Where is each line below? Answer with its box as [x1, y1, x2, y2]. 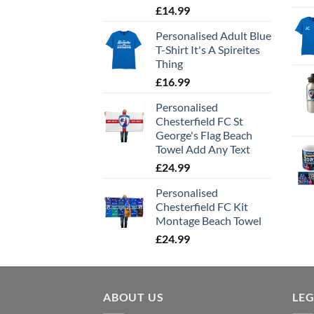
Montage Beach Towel [156, 214, 261, 228]
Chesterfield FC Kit [156, 200, 248, 214]
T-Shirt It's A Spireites [156, 43, 260, 57]
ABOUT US [103, 290, 164, 304]
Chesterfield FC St [156, 114, 243, 128]
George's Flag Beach [156, 128, 252, 142]
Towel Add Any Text [156, 142, 250, 156]
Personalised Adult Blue [156, 29, 271, 43]
